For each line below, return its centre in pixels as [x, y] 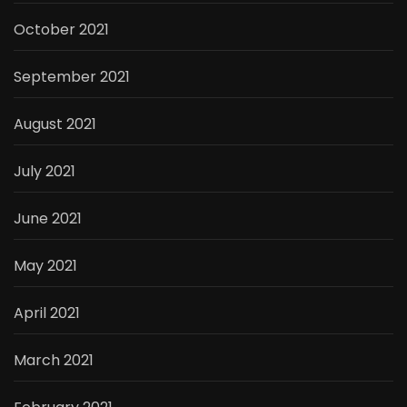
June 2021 [48, 218]
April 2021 [47, 313]
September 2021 [72, 76]
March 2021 [54, 360]
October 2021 [61, 29]
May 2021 [45, 265]
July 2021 [45, 171]
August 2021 [55, 124]
